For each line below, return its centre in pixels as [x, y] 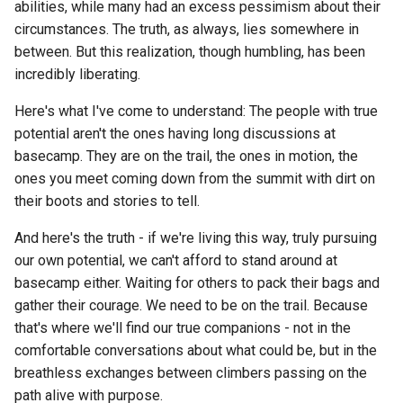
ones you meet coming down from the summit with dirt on [195, 179]
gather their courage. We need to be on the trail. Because [191, 305]
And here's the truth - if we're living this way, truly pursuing [196, 238]
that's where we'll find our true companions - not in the [183, 328]
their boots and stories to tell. [107, 201]
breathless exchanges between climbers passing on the [191, 373]
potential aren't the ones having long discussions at [175, 134]
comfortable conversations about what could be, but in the [196, 350]
